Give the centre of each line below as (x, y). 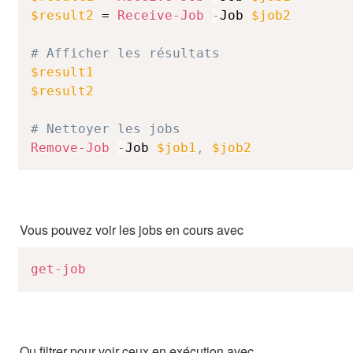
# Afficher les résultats (125, 53)
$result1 (62, 72)
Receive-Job (161, 15)
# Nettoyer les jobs (106, 129)
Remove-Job (70, 148)
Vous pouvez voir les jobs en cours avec (132, 230)
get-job (58, 269)
